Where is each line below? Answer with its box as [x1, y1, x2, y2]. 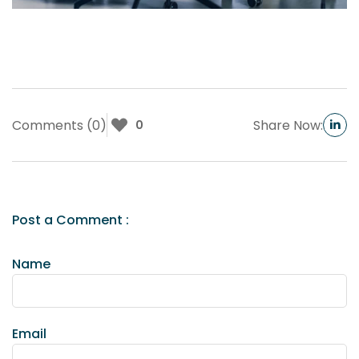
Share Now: [253, 115, 323, 135]
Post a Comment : [12, 211, 129, 229]
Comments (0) [12, 115, 107, 135]
